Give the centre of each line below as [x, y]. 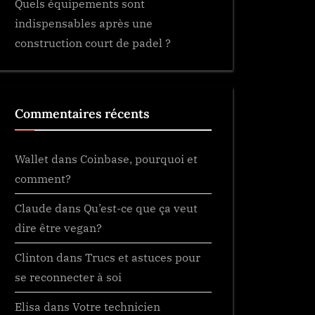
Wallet [32, 159]
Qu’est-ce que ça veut [141, 208]
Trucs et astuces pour [143, 257]
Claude [33, 208]
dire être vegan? [58, 228]
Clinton [34, 257]
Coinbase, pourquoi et [139, 159]
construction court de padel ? [93, 42]
